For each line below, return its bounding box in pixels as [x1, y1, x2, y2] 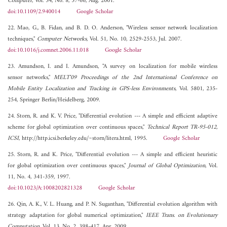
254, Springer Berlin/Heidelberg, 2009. [8, 95, 100, 106]
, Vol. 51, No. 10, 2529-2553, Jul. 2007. [87, 34, 181, 45]
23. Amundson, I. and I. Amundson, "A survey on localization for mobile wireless [8, 61, 218, 72]
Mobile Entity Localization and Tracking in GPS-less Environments [8, 84, 176, 95]
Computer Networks [37, 34, 87, 45]
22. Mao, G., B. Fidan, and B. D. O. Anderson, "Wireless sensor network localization [8, 23, 218, 34]
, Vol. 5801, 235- [175, 84, 218, 95]
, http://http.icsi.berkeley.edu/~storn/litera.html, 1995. [19, 133, 163, 144]
